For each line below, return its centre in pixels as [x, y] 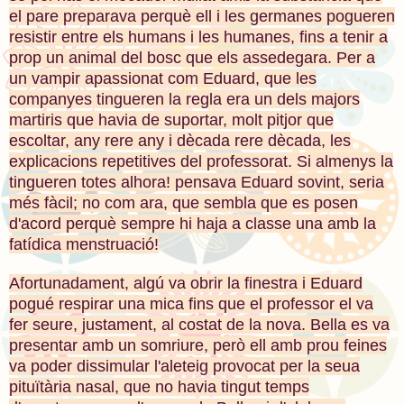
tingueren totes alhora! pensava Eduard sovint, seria [197, 182]
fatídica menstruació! [84, 244]
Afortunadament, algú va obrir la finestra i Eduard [186, 283]
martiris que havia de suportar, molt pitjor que [171, 119]
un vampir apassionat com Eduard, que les [163, 78]
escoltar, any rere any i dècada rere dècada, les [180, 140]
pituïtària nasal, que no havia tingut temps [159, 386]
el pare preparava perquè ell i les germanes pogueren [202, 16]
